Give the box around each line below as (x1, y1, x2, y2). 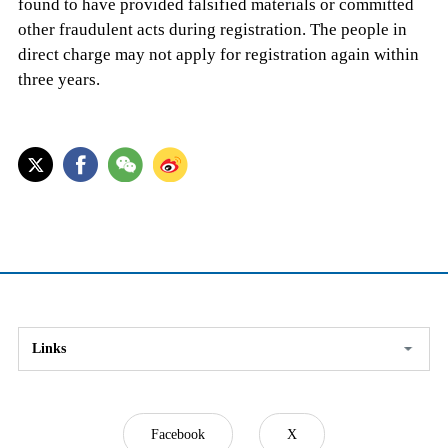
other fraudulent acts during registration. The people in (17, 19, 407, 39)
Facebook (150, 426, 205, 443)
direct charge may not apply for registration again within (17, 44, 419, 64)
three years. (17, 69, 100, 89)
